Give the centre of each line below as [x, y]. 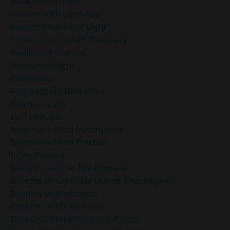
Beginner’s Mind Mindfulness [67, 129]
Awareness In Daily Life [55, 91]
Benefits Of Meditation [54, 193]
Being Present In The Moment [69, 168]
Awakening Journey [48, 52]
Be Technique [37, 116]
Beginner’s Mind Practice [58, 142]
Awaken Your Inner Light [58, 26]
